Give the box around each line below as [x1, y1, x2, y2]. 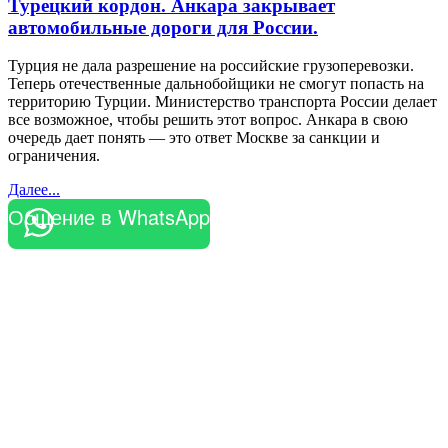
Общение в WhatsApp [8, 202, 210, 232]
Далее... [8, 181, 60, 199]
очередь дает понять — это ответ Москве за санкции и [8, 129, 380, 147]
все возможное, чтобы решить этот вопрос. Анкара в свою [8, 111, 408, 129]
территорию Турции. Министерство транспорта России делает [8, 93, 437, 111]
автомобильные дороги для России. [8, 16, 318, 38]
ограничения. [8, 147, 100, 165]
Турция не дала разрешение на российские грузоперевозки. [8, 57, 414, 75]
